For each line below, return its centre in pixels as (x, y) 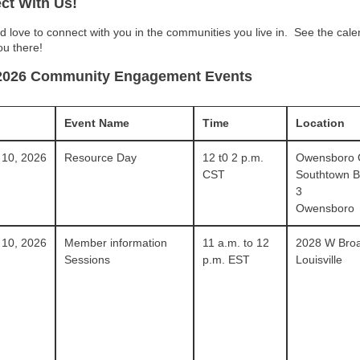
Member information (116, 243)
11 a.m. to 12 (235, 243)
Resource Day (101, 157)
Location (320, 123)
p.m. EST (226, 260)
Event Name (97, 123)
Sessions (88, 260)
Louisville (319, 260)
